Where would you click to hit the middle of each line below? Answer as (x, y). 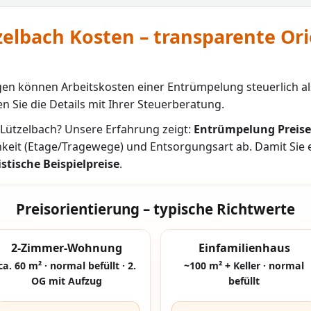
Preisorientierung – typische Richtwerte (155, 209)
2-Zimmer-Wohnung (67, 247)
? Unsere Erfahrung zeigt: (125, 129)
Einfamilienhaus (244, 247)
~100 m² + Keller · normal (244, 266)
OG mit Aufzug (67, 281)
